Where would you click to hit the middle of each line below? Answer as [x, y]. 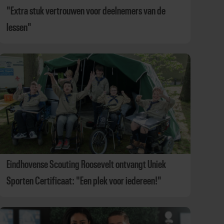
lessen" [19, 27]
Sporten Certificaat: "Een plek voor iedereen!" [84, 181]
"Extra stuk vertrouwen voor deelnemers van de [86, 11]
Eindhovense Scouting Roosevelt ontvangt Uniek [86, 164]
